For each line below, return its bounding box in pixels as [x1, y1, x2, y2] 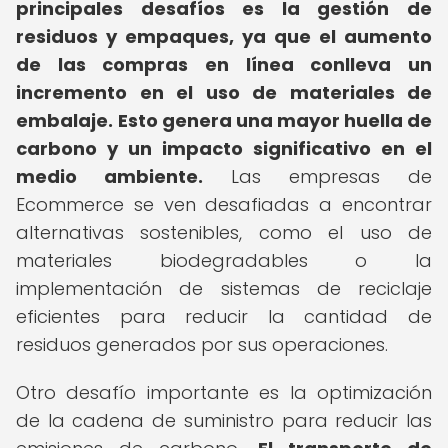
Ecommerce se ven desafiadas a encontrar [16, 192, 432, 217]
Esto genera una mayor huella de [118, 108, 432, 133]
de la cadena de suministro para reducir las [16, 408, 432, 433]
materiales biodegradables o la [16, 248, 432, 273]
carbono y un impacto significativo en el [16, 136, 432, 161]
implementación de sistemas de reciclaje [16, 276, 432, 301]
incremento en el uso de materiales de [16, 80, 432, 105]
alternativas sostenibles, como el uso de [16, 220, 432, 245]
